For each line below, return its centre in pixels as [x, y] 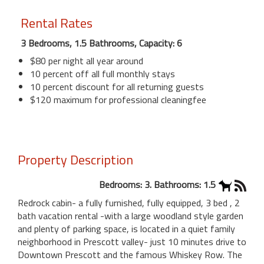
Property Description [75, 159]
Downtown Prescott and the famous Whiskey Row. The [130, 254]
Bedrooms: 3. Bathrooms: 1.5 [157, 184]
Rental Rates [57, 23]
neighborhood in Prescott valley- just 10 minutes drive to [132, 241]
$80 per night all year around [87, 60]
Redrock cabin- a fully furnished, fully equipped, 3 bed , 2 [129, 202]
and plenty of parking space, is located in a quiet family [126, 228]
